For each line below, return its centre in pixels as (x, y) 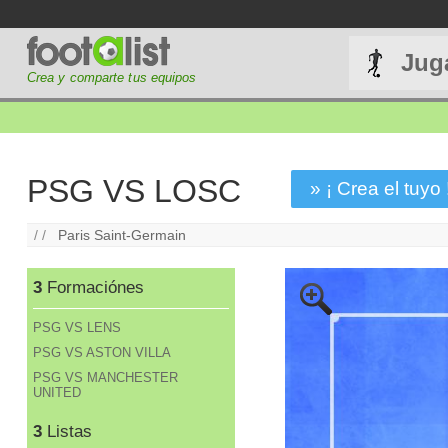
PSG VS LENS (77, 328)
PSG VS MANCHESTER (106, 378)
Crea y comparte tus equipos (111, 77)
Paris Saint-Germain (122, 234)
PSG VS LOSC (133, 191)
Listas (67, 432)
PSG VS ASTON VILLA (102, 353)
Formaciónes (93, 288)
